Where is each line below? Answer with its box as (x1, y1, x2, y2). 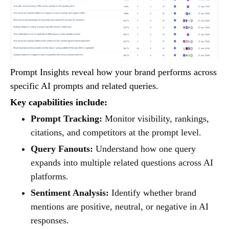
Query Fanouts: (31, 144, 93, 154)
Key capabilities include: (10, 97, 107, 108)
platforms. (31, 171, 68, 182)
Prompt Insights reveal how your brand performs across (10, 67, 217, 78)
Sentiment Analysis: (31, 188, 109, 198)
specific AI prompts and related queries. (10, 81, 158, 91)
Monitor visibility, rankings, (102, 113, 209, 124)
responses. (31, 215, 69, 226)
